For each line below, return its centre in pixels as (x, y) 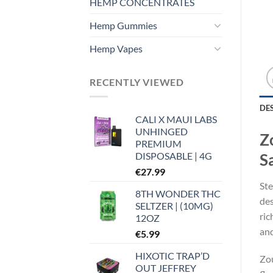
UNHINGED (161, 132)
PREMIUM (158, 144)
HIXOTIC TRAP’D (172, 256)
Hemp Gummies (123, 25)
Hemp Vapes (116, 48)
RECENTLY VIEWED (137, 82)
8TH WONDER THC (178, 194)
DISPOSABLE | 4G (174, 156)
